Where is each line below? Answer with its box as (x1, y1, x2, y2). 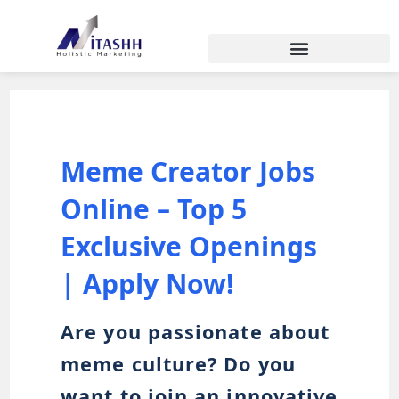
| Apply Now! (61, 265, 235, 302)
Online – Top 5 (61, 190, 248, 227)
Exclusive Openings (61, 227, 318, 265)
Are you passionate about (61, 318, 330, 345)
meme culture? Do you (61, 350, 296, 377)
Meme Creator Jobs (61, 152, 316, 190)
